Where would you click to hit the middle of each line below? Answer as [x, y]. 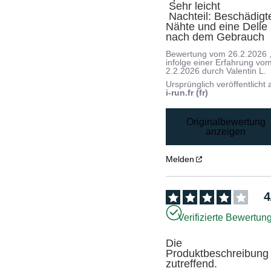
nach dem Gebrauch [215, 37]
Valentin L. [247, 71]
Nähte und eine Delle [217, 27]
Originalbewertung [226, 122]
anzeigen [226, 131]
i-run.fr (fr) [187, 93]
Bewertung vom [197, 54]
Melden [180, 159]
